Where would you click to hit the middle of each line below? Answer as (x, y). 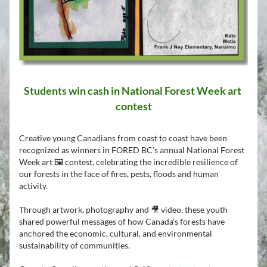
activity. (33, 186)
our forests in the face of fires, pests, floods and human (119, 174)
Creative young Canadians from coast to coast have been (123, 138)
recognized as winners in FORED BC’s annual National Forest (132, 150)
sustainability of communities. (74, 245)
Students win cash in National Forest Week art (133, 91)
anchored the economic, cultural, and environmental (116, 233)
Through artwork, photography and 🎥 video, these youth (123, 209)
